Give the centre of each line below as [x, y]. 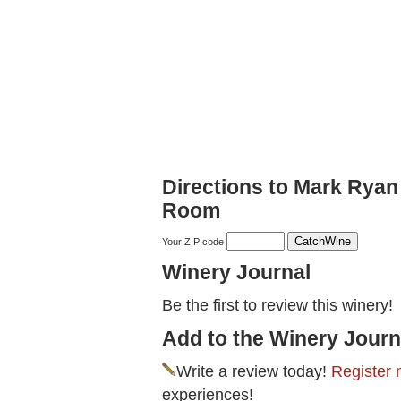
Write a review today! [254, 372]
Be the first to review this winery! [277, 306]
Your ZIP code [194, 242]
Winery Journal [236, 273]
